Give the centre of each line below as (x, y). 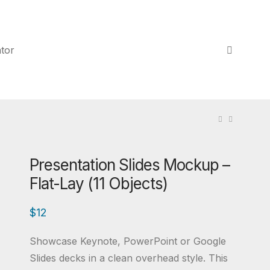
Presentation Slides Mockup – (130, 165)
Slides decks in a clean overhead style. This (129, 258)
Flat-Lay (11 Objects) (99, 184)
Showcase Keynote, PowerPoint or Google (128, 241)
